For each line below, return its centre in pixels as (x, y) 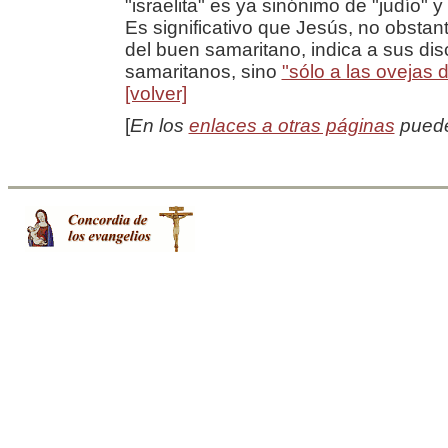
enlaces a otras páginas (291, 125)
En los (159, 125)
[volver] (155, 93)
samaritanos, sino (203, 71)
